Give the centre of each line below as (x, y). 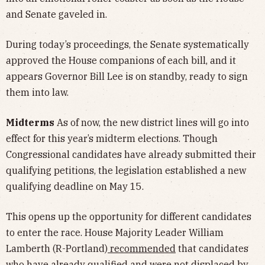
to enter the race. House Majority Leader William (115, 232)
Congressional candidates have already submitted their (131, 154)
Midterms (30, 122)
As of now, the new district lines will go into (152, 122)
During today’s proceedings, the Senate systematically (127, 44)
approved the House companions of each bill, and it (121, 60)
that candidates (212, 248)
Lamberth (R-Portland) (57, 248)
